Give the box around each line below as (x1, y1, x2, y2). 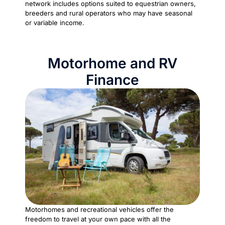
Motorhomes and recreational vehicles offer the (25, 205, 174, 213)
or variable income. (25, 18, 84, 27)
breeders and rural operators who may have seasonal (25, 9, 192, 17)
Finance (86, 71, 139, 88)
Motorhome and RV (48, 54, 177, 72)
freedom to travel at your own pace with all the (25, 214, 171, 223)
